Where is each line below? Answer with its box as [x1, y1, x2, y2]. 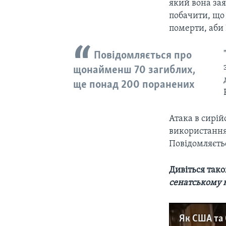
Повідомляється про [94, 49, 192, 62]
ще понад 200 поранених [73, 79, 195, 91]
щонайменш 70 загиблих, [73, 64, 195, 76]
